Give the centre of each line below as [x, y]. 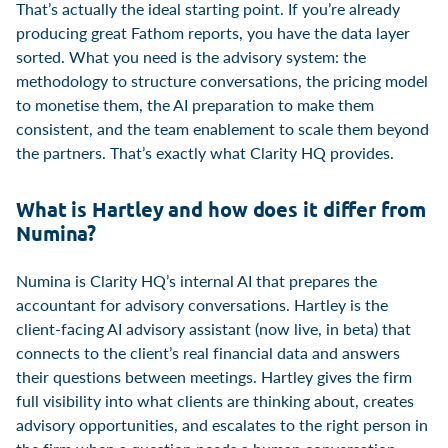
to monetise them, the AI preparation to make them [195, 104]
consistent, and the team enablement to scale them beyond [222, 128]
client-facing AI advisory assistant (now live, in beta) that [213, 328]
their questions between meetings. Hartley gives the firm [214, 376]
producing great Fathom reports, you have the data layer [213, 32]
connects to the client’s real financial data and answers [208, 352]
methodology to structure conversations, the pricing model [222, 80]
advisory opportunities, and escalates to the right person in [222, 424]
